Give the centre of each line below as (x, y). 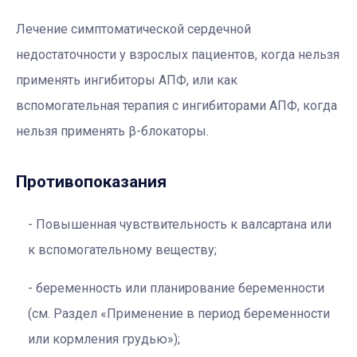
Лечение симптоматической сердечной (133, 29)
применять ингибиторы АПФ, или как (127, 80)
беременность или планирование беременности (180, 288)
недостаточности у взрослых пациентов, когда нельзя (178, 54)
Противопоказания (91, 181)
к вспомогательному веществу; (122, 249)
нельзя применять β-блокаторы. (112, 131)
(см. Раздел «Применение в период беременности (179, 313)
